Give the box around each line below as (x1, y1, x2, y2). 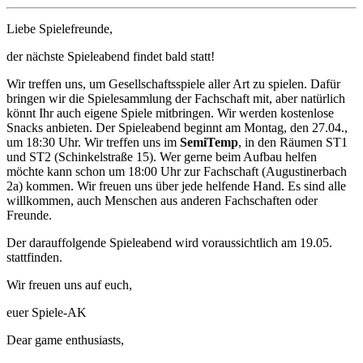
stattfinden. (6, 250, 62, 264)
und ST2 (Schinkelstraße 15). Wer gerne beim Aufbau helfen (6, 149, 317, 164)
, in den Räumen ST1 (238, 135, 348, 149)
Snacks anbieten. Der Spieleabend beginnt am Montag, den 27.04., (6, 120, 348, 135)
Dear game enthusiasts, (6, 332, 124, 347)
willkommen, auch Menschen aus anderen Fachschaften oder (6, 193, 318, 207)
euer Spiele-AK (6, 305, 87, 319)
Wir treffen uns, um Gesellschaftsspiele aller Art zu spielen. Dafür (6, 76, 340, 91)
